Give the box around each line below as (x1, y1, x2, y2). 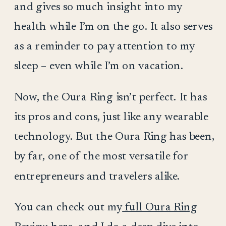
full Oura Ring (122, 201, 197, 213)
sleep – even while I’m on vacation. (14, 60, 184, 72)
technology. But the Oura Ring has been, (14, 131, 215, 143)
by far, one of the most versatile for (14, 151, 189, 162)
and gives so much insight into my (14, 1, 183, 13)
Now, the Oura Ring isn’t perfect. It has (14, 91, 207, 103)
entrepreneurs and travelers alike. (14, 171, 180, 182)
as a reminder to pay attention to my (14, 40, 195, 52)
